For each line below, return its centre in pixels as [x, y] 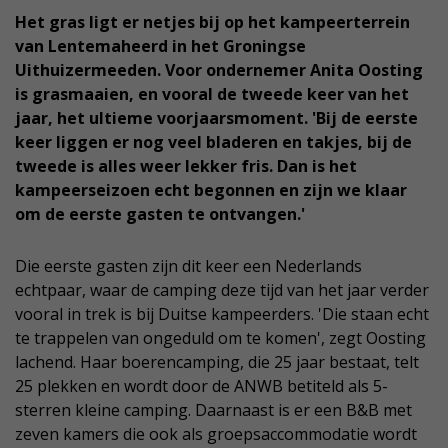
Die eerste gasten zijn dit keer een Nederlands [188, 265]
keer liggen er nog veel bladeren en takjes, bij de [213, 141]
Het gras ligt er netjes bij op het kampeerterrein [212, 21]
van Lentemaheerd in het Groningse [160, 45]
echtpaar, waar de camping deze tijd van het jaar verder [222, 289]
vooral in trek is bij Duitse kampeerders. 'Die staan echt [222, 313]
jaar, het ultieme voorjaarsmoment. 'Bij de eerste [216, 117]
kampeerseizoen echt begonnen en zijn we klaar [211, 189]
